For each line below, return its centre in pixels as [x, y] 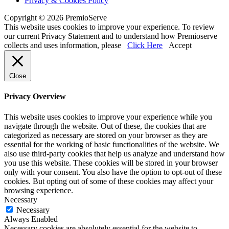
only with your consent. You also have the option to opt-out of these [113, 172]
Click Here [145, 45]
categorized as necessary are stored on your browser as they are [106, 135]
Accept [180, 45]
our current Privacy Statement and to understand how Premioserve [111, 36]
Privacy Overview [35, 97]
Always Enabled [31, 219]
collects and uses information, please [66, 45]
